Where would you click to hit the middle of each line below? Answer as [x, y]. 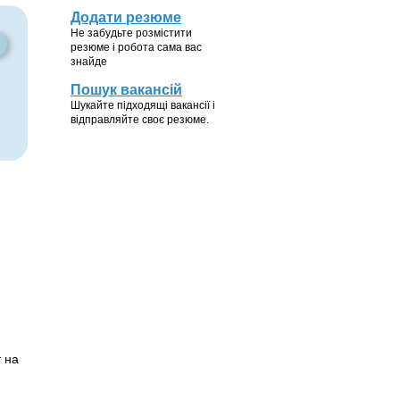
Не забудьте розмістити [131, 33]
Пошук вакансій [126, 90]
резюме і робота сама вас [136, 47]
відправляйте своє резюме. [140, 120]
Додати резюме [126, 17]
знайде [89, 62]
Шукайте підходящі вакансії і [143, 105]
